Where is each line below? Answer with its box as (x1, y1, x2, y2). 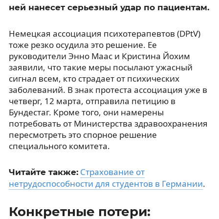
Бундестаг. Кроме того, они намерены (8, 106, 164, 118)
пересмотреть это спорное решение (8, 129, 157, 140)
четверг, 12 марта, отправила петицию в (8, 95, 175, 107)
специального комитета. (8, 140, 110, 152)
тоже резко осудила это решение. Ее (8, 39, 157, 50)
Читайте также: (8, 167, 78, 177)
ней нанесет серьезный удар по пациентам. (8, 2, 209, 12)
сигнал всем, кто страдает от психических (8, 72, 179, 84)
